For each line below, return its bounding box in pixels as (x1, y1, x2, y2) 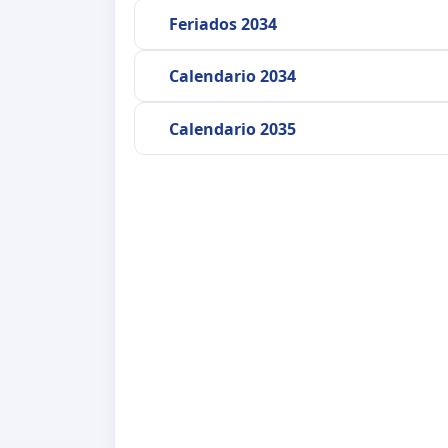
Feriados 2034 (168, 12, 277, 35)
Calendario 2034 (168, 65, 296, 88)
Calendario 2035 (168, 117, 296, 140)
